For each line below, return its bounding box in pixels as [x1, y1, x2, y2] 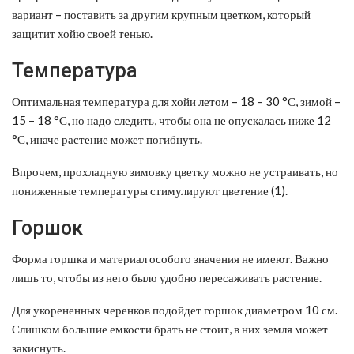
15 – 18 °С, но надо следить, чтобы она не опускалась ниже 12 [12, 112, 331, 127]
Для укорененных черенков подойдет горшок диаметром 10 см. [12, 302, 337, 317]
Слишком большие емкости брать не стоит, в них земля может [12, 321, 328, 336]
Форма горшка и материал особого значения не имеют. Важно [12, 250, 329, 265]
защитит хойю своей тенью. [12, 25, 153, 40]
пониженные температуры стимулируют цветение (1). [12, 183, 288, 198]
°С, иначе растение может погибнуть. [12, 131, 202, 146]
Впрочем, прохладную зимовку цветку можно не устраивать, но [12, 164, 338, 179]
